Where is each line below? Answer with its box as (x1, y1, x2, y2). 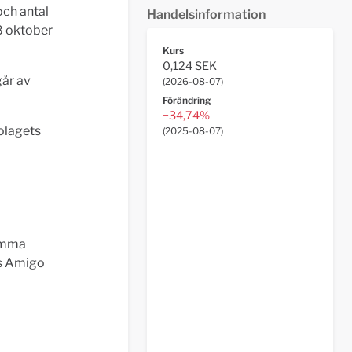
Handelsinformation (146, 7, 266, 22)
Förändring (162, 94, 211, 106)
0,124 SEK (162, 59, 217, 73)
